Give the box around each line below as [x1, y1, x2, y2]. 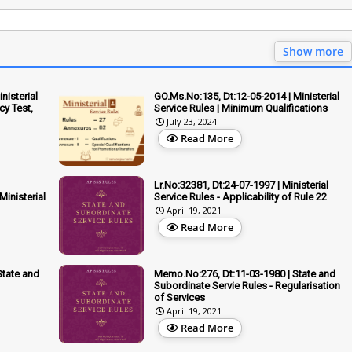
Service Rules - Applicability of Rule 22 [154, 190, 327, 203]
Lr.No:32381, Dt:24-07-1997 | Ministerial [154, 178, 328, 191]
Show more [283, 43, 343, 59]
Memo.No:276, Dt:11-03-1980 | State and [154, 267, 335, 280]
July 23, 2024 [167, 115, 217, 127]
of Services [154, 291, 205, 303]
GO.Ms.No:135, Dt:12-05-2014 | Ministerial [154, 90, 339, 102]
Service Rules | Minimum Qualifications [154, 101, 328, 114]
